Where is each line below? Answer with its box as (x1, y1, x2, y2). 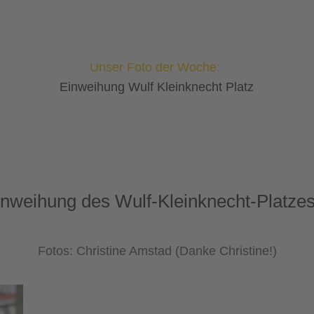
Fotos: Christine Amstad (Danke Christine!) (37, 243, 277, 258)
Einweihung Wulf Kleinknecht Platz (60, 80, 254, 95)
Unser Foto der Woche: (90, 60, 224, 75)
